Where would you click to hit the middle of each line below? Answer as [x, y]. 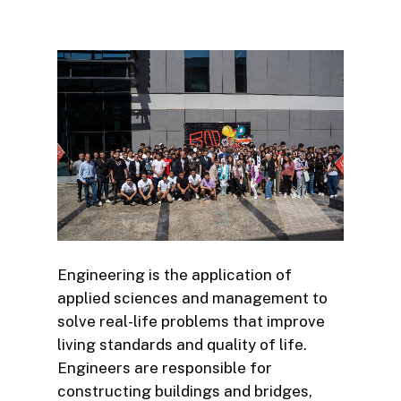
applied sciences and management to [192, 299]
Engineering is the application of [175, 275]
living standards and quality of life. [182, 345]
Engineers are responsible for [165, 368]
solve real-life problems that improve [191, 322]
